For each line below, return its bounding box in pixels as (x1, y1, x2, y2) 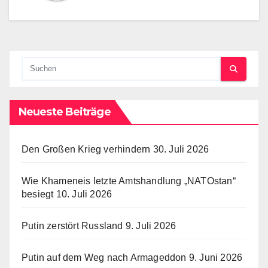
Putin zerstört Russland (22, 221, 123, 232)
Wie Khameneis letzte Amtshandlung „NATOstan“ (22, 176, 236, 187)
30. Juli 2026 (153, 144, 209, 155)
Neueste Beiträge (19, 105, 111, 119)
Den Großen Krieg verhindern (22, 144, 151, 155)
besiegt (22, 189, 54, 200)
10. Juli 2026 (56, 189, 112, 200)
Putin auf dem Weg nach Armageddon (22, 252, 187, 263)
